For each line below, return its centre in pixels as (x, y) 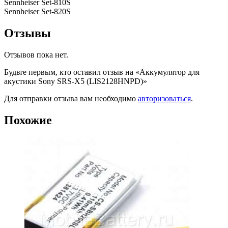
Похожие (28, 120)
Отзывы (27, 33)
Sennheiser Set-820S (37, 12)
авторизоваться (164, 99)
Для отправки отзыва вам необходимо (71, 99)
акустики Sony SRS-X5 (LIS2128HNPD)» (76, 81)
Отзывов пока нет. (36, 55)
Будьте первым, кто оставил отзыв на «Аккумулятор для (102, 72)
